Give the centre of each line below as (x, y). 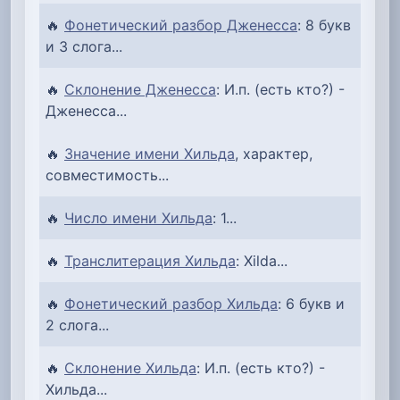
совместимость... (107, 175)
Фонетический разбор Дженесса (181, 25)
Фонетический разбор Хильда (171, 303)
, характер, (274, 153)
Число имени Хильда (138, 217)
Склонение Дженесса (140, 89)
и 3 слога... (84, 46)
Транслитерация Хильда (150, 260)
